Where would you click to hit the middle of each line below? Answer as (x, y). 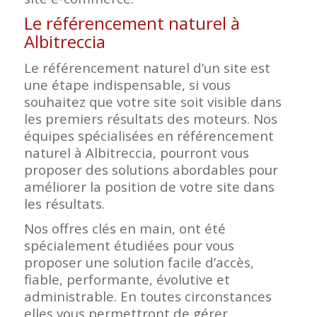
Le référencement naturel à (132, 23)
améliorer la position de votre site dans (149, 187)
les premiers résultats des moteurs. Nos (150, 119)
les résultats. (64, 204)
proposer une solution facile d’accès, (139, 263)
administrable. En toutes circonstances (148, 296)
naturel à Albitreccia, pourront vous (136, 153)
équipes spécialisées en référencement (149, 136)
